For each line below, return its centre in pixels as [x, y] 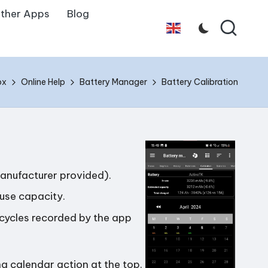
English [173, 35]
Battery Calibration [200, 82]
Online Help [43, 82]
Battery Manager [113, 82]
